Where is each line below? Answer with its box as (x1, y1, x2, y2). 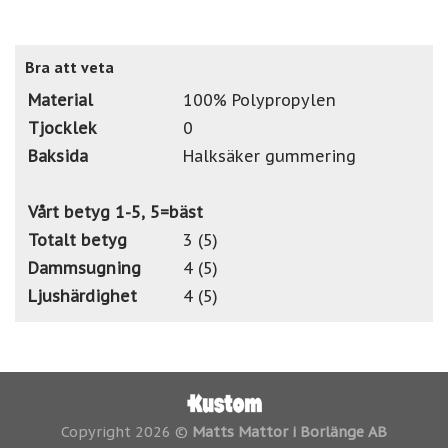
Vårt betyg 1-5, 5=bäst (28, 201, 203, 222)
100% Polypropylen (183, 89, 336, 110)
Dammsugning (28, 257, 141, 278)
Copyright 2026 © (61, 422, 192, 442)
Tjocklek (28, 117, 97, 138)
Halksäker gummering (183, 145, 356, 166)
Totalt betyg (28, 229, 127, 250)
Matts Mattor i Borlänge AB (192, 422, 387, 442)
